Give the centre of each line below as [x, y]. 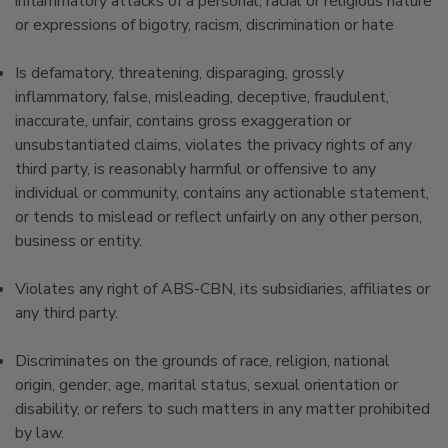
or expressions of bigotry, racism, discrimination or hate [204, 25]
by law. [39, 433]
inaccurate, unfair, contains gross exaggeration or [183, 121]
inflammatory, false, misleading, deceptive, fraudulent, [202, 97]
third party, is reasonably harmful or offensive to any [195, 169]
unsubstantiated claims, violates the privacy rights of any [213, 145]
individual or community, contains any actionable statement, [222, 193]
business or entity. [78, 241]
